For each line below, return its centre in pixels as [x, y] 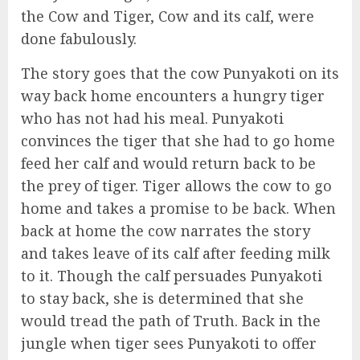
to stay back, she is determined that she [162, 298]
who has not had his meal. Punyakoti [152, 118]
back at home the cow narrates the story [166, 230]
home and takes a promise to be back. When [178, 208]
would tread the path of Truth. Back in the [171, 320]
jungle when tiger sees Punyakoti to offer [169, 343]
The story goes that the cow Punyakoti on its [180, 73]
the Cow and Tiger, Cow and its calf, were [168, 16]
